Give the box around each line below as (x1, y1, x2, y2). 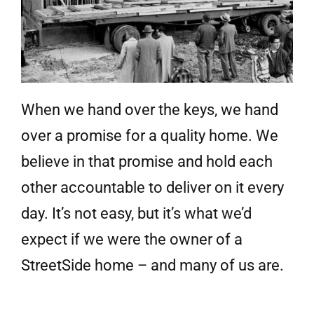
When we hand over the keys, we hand (20, 100, 278, 118)
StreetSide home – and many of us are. (20, 256, 284, 274)
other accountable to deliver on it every (20, 178, 284, 196)
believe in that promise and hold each (20, 152, 273, 170)
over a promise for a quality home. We (20, 126, 278, 144)
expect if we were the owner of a (20, 230, 243, 248)
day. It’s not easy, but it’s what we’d (20, 204, 252, 222)
